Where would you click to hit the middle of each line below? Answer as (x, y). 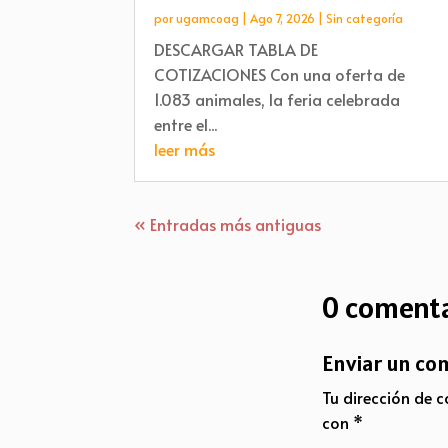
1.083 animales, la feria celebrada (277, 98)
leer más (185, 148)
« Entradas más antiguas (228, 223)
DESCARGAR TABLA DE (236, 48)
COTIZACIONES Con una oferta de (280, 73)
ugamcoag (208, 17)
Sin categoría (365, 17)
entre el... (186, 123)
